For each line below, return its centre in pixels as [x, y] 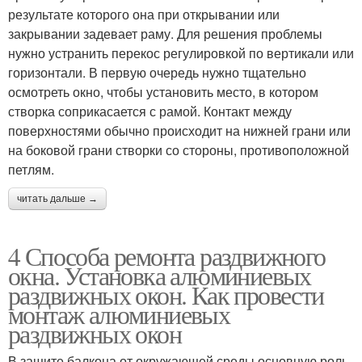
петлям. [31, 169]
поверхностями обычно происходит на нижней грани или [179, 130]
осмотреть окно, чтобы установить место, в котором [163, 91]
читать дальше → [57, 198]
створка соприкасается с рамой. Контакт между [150, 111]
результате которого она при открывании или [144, 14]
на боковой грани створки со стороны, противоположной [179, 149]
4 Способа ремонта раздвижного [167, 255]
